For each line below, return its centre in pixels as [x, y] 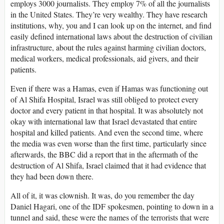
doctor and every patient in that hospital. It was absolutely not [107, 110]
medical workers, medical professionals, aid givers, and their [104, 58]
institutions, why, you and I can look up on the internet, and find [111, 25]
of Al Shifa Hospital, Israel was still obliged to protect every [104, 99]
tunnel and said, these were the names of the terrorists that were [110, 217]
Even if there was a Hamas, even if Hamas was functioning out [109, 88]
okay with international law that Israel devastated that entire [104, 121]
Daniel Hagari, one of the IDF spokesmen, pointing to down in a [112, 206]
